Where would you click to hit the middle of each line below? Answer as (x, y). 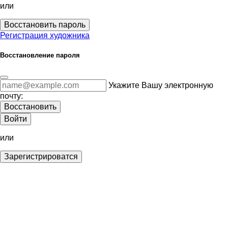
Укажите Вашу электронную (161, 85)
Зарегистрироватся (41, 157)
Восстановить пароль (45, 24)
